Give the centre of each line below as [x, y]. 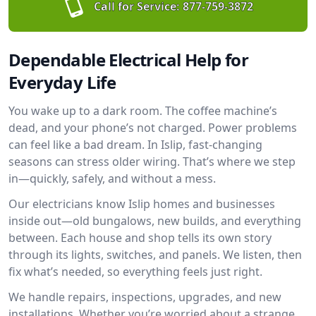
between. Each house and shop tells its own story [140, 238]
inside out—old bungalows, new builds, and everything [155, 221]
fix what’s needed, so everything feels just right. [135, 272]
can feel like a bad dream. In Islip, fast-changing [135, 145]
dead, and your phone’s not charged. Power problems [153, 128]
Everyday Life [62, 82]
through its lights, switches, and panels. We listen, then [155, 255]
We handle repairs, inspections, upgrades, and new [145, 297]
